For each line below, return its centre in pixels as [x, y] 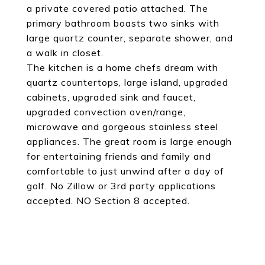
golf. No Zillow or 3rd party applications [121, 186]
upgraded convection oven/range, [106, 112]
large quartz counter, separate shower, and [130, 38]
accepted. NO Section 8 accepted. [108, 201]
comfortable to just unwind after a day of [125, 171]
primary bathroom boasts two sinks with [123, 23]
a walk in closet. [65, 53]
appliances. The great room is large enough [129, 141]
